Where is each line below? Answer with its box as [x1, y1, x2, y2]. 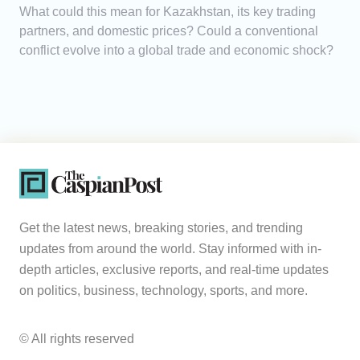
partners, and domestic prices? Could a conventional [19, 24, 318, 39]
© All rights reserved [19, 332, 134, 346]
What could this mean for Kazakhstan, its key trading [19, 5, 316, 19]
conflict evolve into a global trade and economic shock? [19, 43, 333, 58]
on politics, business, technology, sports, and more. [19, 284, 308, 298]
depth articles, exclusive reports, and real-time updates [19, 263, 329, 277]
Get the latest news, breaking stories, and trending [19, 221, 303, 235]
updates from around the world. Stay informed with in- [19, 242, 321, 256]
